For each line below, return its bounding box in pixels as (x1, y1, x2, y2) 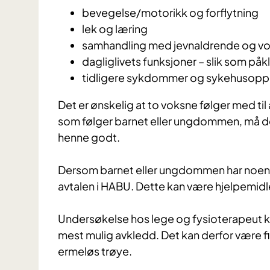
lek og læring (82, 22, 148, 36)
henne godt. (58, 130, 120, 145)
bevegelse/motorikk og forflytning (82, 5, 259, 20)
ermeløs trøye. (58, 244, 132, 259)
